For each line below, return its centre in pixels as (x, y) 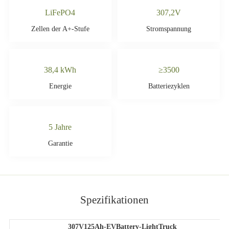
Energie (60, 86)
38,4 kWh (60, 70)
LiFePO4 (60, 12)
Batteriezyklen (169, 86)
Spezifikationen (114, 200)
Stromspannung (169, 29)
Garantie (60, 143)
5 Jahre (60, 127)
